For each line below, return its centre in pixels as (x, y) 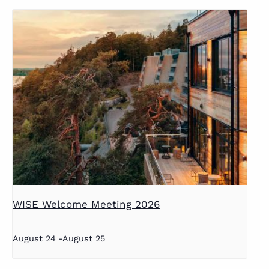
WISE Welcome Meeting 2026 (86, 204)
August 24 (34, 239)
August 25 (84, 239)
